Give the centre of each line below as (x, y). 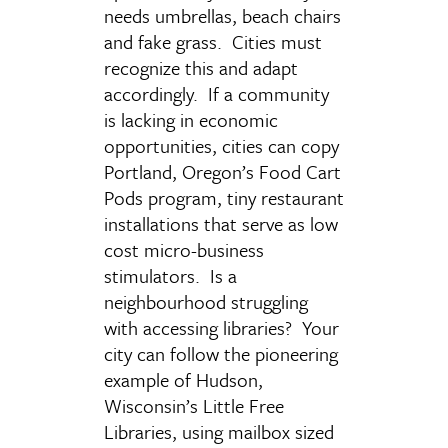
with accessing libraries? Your (221, 327)
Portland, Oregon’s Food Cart (222, 171)
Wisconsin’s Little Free (194, 405)
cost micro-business (184, 249)
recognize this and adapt (201, 67)
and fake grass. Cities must (213, 41)
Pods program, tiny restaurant (224, 197)
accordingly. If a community (216, 93)
